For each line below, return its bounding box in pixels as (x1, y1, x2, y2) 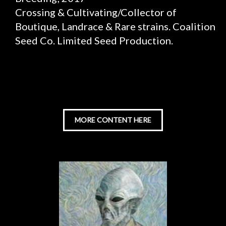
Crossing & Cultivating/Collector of (15, 6, 177, 18)
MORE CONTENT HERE (75, 116, 151, 124)
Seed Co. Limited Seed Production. (15, 34, 173, 46)
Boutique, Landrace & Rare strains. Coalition (15, 20, 215, 32)
